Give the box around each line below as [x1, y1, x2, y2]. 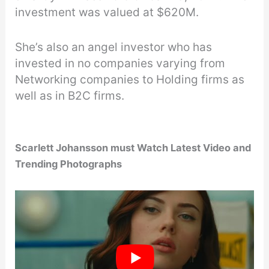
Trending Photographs [15, 158, 125, 171]
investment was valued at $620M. [15, 5, 199, 20]
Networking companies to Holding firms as [15, 72, 245, 86]
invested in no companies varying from [15, 56, 226, 70]
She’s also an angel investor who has [15, 40, 213, 54]
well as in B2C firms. [15, 88, 125, 103]
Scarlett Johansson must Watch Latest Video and [15, 142, 252, 154]
